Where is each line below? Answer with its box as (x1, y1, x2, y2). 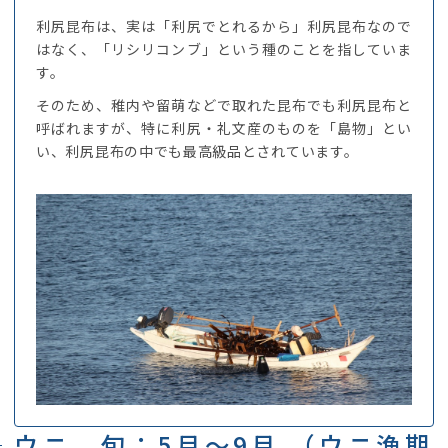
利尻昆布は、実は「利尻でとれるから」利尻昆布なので (36, 15, 412, 36)
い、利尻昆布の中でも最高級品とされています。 (36, 140, 359, 161)
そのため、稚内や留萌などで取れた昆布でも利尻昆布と (36, 94, 412, 115)
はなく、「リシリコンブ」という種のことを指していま (36, 38, 412, 59)
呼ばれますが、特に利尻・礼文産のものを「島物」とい (36, 117, 412, 138)
